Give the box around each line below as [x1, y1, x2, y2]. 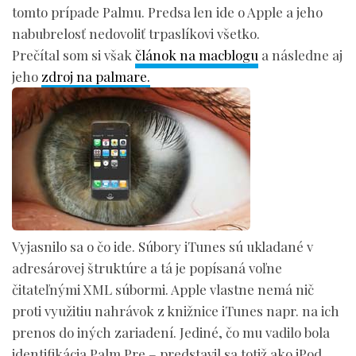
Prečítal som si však [12, 46, 135, 64]
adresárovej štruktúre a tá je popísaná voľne [12, 259, 282, 277]
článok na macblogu [135, 46, 258, 64]
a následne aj [258, 46, 342, 64]
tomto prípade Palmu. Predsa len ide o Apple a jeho [12, 3, 323, 21]
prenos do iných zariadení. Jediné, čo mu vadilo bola [12, 323, 330, 342]
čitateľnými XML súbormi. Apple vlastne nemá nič [12, 281, 314, 299]
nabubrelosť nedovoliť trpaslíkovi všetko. [12, 25, 260, 43]
